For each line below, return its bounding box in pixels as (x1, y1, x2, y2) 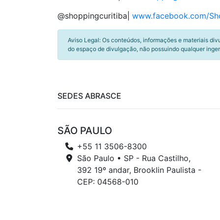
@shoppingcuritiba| (57, 11, 130, 21)
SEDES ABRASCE (57, 91, 121, 101)
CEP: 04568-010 (77, 177, 138, 187)
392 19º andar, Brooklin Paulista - (77, 165, 201, 175)
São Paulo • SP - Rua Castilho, (77, 153, 191, 163)
